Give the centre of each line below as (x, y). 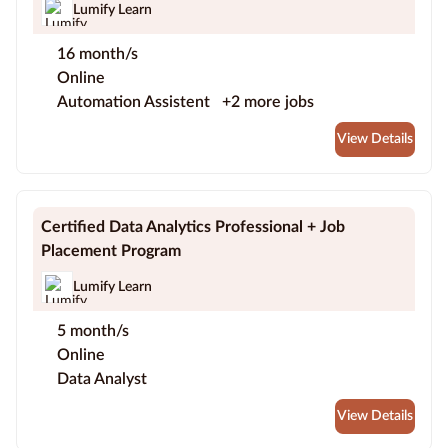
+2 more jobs (268, 102)
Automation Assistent (135, 102)
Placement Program (111, 251)
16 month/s (97, 54)
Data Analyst (102, 379)
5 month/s (93, 331)
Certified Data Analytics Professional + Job (193, 227)
